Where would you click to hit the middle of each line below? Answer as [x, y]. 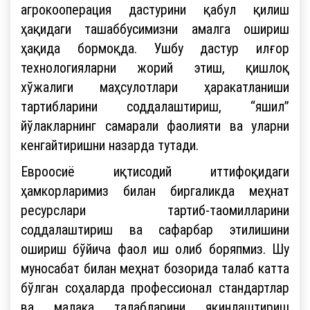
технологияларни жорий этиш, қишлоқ [155, 67]
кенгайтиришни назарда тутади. [110, 145]
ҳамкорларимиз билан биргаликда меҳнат [155, 190]
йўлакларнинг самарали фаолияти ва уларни [155, 125]
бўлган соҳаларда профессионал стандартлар [155, 287]
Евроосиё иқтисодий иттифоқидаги [155, 171]
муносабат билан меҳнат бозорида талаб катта [155, 268]
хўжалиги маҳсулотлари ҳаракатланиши [155, 86]
